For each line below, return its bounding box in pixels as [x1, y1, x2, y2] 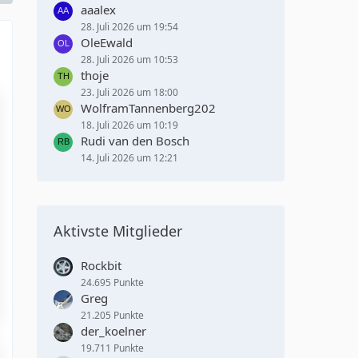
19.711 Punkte [81, 340, 144, 355]
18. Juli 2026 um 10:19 [81, 117, 178, 132]
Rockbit [81, 257, 121, 273]
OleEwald [81, 34, 133, 50]
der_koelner [81, 322, 146, 339]
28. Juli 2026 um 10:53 [81, 52, 178, 66]
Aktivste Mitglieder [54, 221, 182, 241]
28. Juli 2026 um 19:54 [81, 19, 178, 34]
